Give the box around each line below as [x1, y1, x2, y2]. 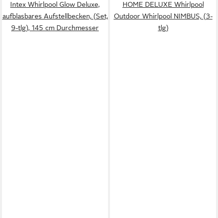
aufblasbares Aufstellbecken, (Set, [2, 12, 108, 20]
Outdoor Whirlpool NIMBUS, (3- [113, 12, 213, 20]
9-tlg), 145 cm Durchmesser [11, 24, 99, 32]
